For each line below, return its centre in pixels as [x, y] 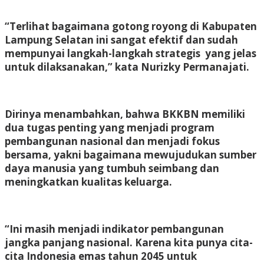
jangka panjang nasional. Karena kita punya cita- [129, 242]
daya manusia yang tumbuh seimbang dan [112, 168]
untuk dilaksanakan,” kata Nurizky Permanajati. [127, 67]
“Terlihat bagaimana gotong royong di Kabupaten [131, 26]
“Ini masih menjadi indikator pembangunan [114, 229]
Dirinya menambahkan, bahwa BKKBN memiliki [125, 114]
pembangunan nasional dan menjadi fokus [112, 141]
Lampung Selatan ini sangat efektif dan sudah [121, 39]
